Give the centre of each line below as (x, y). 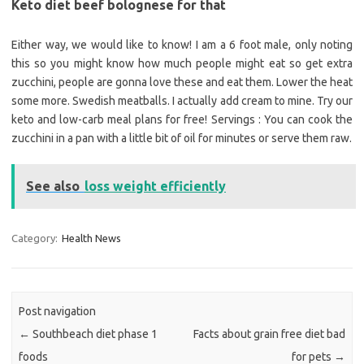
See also (53, 186)
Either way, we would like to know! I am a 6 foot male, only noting (182, 45)
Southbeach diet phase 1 (94, 334)
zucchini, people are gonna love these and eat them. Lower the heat (182, 82)
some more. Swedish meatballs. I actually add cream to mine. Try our (182, 101)
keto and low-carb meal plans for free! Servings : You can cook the (182, 120)
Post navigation (58, 311)
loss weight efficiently (155, 186)
